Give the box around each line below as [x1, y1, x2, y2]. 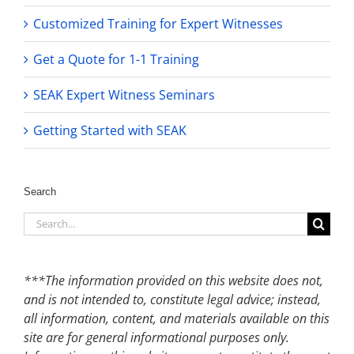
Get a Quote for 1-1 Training [33, 50, 199, 68]
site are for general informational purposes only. [24, 328, 292, 346]
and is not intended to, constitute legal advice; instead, [24, 290, 321, 308]
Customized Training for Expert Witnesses [33, 14, 283, 32]
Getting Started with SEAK [33, 121, 186, 139]
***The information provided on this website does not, [24, 271, 323, 289]
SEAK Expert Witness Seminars [33, 85, 215, 104]
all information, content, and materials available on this [24, 309, 330, 327]
